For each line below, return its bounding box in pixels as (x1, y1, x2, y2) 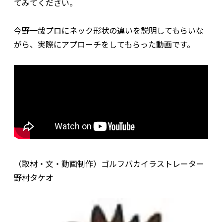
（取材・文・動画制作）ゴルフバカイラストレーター (14, 157, 204, 169)
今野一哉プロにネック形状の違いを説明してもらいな (14, 24, 204, 36)
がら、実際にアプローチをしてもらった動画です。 (14, 38, 195, 50)
